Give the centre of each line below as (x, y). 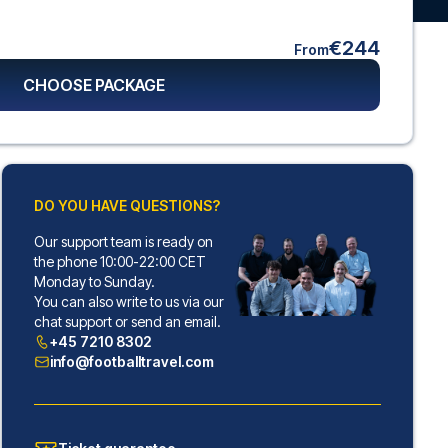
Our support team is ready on (123, 241)
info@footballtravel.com (131, 361)
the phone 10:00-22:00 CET (119, 261)
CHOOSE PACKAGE (94, 85)
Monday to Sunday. (94, 281)
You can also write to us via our (128, 301)
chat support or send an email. (127, 321)
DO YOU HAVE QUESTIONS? (126, 205)
